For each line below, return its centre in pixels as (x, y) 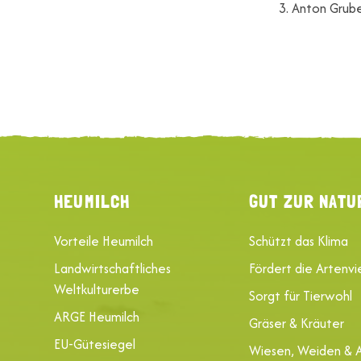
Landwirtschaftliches (113, 268)
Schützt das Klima (299, 241)
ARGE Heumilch (97, 316)
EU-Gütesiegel (95, 344)
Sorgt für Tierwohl (301, 295)
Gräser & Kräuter (297, 323)
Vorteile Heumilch (104, 241)
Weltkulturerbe (97, 289)
